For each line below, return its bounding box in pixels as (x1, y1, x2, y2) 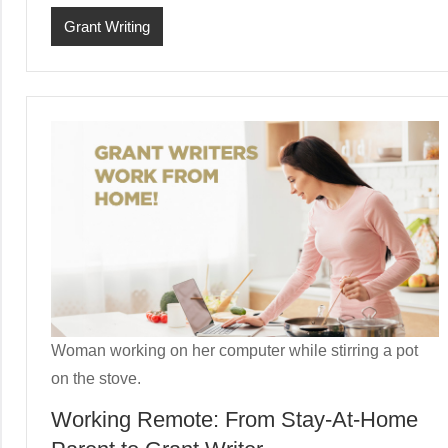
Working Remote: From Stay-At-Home (51, 406, 418, 432)
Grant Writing (63, 17, 150, 35)
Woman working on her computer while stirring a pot (51, 341, 418, 359)
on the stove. (51, 369, 141, 387)
